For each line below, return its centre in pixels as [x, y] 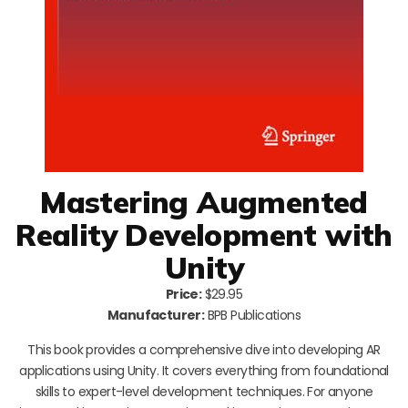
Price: [184, 294]
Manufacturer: [156, 315]
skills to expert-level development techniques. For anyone [204, 391]
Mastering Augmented [204, 201]
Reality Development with [204, 234]
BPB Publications [252, 315]
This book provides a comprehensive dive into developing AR [204, 349]
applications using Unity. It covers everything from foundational [204, 370]
